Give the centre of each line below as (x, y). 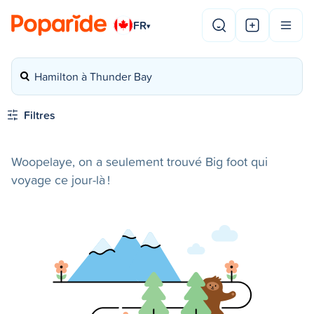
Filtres (40, 115)
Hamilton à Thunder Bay (93, 76)
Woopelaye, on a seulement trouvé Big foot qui (139, 162)
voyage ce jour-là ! (61, 180)
